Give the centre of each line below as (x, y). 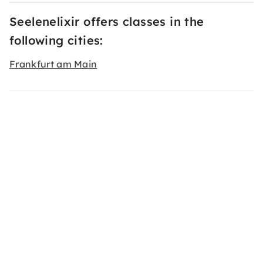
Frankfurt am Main (53, 64)
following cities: (56, 40)
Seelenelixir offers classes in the (107, 21)
